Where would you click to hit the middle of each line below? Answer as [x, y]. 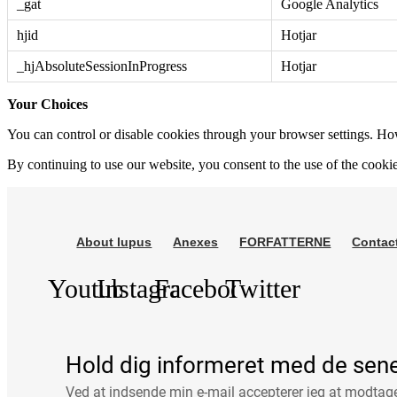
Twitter [262, 289]
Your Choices [47, 104]
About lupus [114, 242]
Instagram [149, 289]
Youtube [93, 289]
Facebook [206, 289]
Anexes [196, 242]
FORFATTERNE [285, 242]
